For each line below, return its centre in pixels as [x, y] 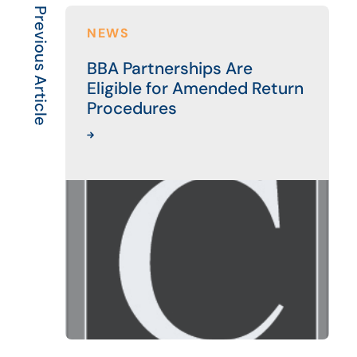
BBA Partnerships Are [170, 69]
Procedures [132, 109]
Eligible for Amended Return [195, 89]
